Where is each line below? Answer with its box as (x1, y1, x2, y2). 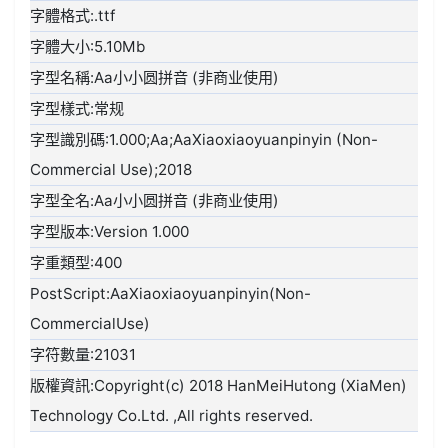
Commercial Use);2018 (30, 160, 193, 180)
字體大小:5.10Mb (30, 37, 146, 57)
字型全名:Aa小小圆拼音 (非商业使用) (30, 191, 280, 211)
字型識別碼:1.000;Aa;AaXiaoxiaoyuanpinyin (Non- (30, 130, 379, 150)
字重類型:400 (30, 253, 123, 273)
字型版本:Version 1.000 (30, 222, 190, 242)
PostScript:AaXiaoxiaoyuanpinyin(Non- (30, 284, 312, 304)
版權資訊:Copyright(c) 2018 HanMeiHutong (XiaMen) (30, 376, 408, 396)
